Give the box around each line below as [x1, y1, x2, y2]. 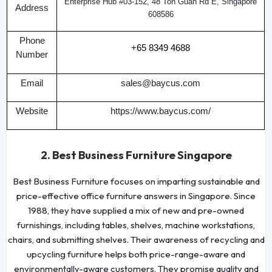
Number [16, 49, 49, 59]
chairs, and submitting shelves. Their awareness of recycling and [7, 233, 265, 245]
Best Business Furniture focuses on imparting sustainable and [12, 175, 260, 187]
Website [16, 106, 49, 116]
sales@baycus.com [121, 78, 201, 88]
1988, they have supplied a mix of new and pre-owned [28, 204, 244, 216]
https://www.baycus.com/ [110, 106, 211, 116]
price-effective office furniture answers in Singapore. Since [16, 189, 256, 202]
